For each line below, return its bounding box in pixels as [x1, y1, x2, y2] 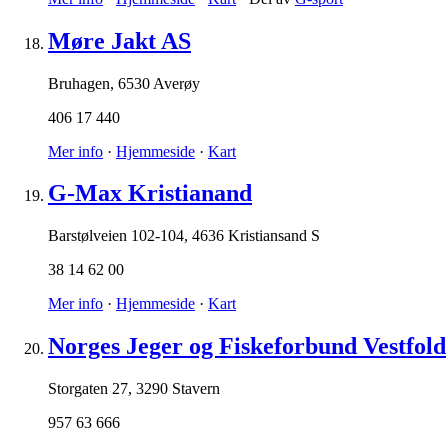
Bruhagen [48, 74, 110, 92]
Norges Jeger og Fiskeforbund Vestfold [48, 333, 446, 360]
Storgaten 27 [48, 380, 128, 398]
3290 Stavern [136, 380, 220, 398]
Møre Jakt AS [48, 27, 191, 54]
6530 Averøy [118, 74, 200, 92]
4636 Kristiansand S [192, 227, 320, 245]
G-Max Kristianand [48, 180, 252, 207]
